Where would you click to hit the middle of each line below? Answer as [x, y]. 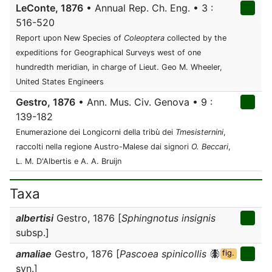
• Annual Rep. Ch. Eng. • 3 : [148, 8]
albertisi [35, 218]
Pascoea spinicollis [163, 254]
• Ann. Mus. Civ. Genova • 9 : [144, 102]
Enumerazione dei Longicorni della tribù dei [96, 132]
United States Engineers [60, 82]
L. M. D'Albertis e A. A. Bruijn [69, 161]
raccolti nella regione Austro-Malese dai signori [104, 147]
